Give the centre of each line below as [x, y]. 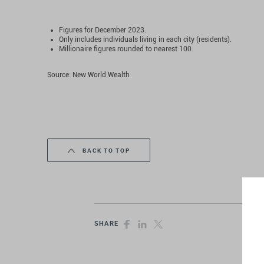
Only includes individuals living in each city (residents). [145, 39]
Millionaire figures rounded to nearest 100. [126, 49]
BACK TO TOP [105, 150]
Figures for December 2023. [103, 30]
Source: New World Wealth [88, 75]
